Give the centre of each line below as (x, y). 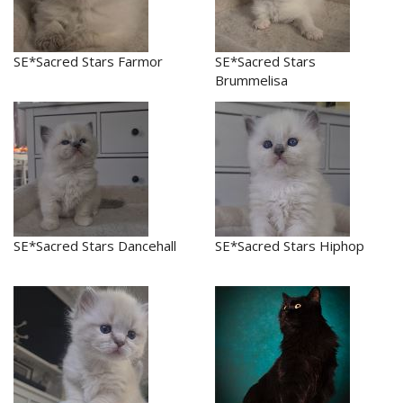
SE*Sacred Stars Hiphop (290, 245)
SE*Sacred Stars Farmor (88, 61)
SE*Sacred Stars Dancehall (95, 245)
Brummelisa (251, 80)
